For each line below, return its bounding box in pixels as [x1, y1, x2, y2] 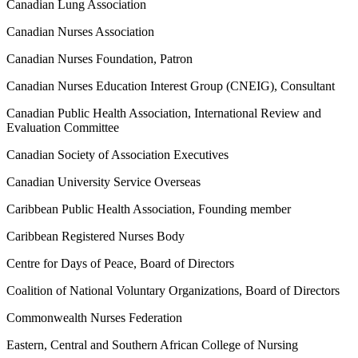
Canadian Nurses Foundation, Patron [6, 52, 193, 66]
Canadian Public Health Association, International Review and [6, 106, 321, 121]
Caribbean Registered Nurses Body [6, 229, 185, 244]
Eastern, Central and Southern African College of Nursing [6, 338, 298, 352]
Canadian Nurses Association [6, 25, 154, 39]
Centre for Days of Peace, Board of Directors [6, 257, 234, 271]
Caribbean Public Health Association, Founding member [6, 202, 291, 217]
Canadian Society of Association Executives [6, 148, 229, 162]
